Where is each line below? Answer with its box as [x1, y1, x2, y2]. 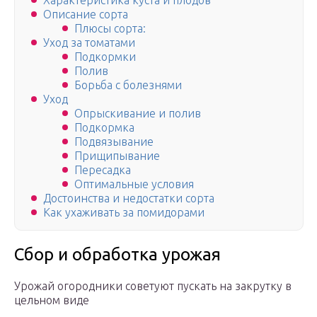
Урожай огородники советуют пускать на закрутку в [14, 279, 292, 293]
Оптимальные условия [74, 178, 194, 191]
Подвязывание [74, 135, 154, 149]
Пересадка [74, 163, 131, 177]
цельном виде [14, 294, 89, 307]
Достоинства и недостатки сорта [43, 192, 214, 205]
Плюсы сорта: [74, 22, 146, 35]
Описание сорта [43, 8, 128, 21]
